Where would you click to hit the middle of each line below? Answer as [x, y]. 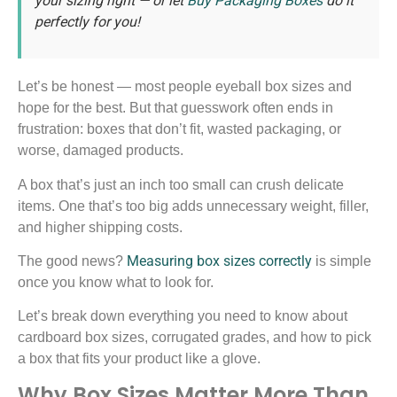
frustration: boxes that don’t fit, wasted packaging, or [179, 129]
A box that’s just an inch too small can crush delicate [181, 184]
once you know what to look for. [116, 282]
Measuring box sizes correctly [219, 261]
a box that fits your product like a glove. [139, 359]
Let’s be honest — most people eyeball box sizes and [185, 87]
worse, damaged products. [101, 151]
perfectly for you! [87, 21]
